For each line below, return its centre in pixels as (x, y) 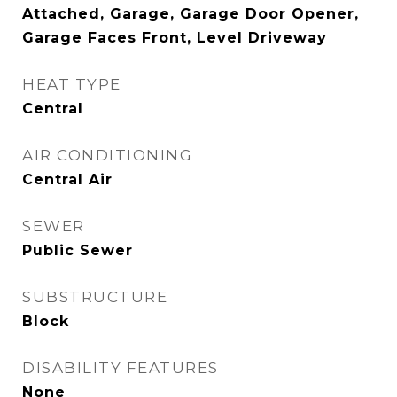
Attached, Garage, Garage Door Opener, (191, 14)
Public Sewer (78, 250)
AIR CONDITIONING (107, 155)
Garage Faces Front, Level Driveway (175, 38)
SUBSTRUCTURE (95, 297)
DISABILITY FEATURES (121, 368)
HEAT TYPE (72, 84)
